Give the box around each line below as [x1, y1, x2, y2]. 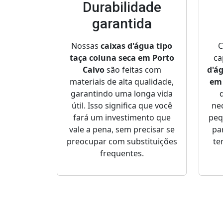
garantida [92, 15, 152, 32]
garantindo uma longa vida [71, 88, 173, 100]
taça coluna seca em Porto [69, 52, 174, 64]
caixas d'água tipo [101, 40, 172, 52]
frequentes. [100, 148, 144, 159]
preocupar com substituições [66, 136, 177, 147]
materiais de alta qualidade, [70, 76, 174, 88]
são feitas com [104, 64, 161, 76]
